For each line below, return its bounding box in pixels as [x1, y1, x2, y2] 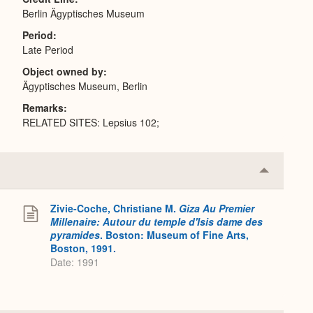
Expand [263, 189, 302, 205]
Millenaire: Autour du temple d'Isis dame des [50, 214, 263, 228]
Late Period [22, 43, 73, 57]
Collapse [263, 166, 308, 183]
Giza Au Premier [179, 201, 254, 215]
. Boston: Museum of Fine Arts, [100, 228, 249, 242]
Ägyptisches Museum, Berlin [22, 79, 147, 93]
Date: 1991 [50, 255, 99, 270]
